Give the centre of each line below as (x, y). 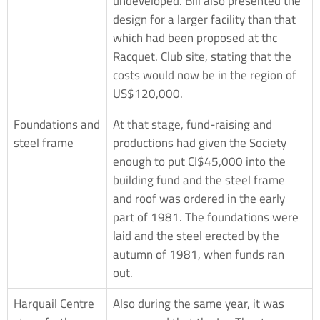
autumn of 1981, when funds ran (199, 254)
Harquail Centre (54, 303)
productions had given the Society (200, 142)
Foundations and (57, 124)
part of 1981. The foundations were (206, 217)
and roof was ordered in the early (199, 198)
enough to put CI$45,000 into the (199, 161)
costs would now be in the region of (205, 75)
